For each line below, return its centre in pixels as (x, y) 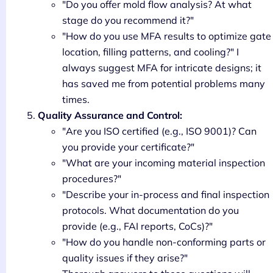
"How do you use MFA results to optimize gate (167, 36)
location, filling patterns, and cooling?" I (151, 51)
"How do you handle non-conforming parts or (164, 242)
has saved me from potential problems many (164, 83)
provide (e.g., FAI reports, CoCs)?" (137, 226)
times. (76, 99)
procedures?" (92, 178)
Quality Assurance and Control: (110, 115)
